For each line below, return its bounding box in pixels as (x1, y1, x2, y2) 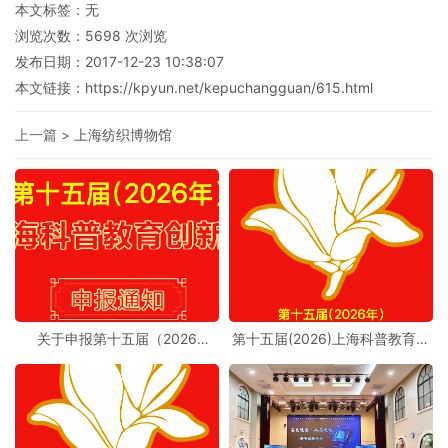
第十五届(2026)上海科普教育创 (232, 329, 430, 347)
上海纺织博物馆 (74, 126, 172, 143)
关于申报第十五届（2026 (37, 329, 197, 347)
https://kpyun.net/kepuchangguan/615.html (85, 79, 373, 96)
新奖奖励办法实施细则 (261, 344, 401, 362)
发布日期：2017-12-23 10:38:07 (15, 53, 224, 70)
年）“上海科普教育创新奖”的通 (21, 344, 213, 362)
